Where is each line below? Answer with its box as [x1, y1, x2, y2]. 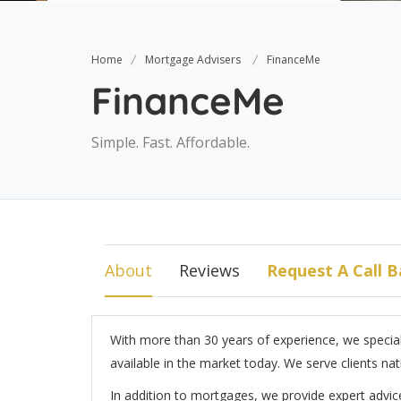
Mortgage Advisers [145, 52, 241, 67]
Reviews [179, 260, 240, 281]
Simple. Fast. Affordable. [91, 132, 250, 152]
